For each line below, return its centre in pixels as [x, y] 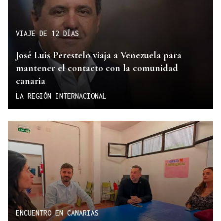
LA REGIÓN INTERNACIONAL [61, 96]
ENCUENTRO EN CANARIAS [57, 213]
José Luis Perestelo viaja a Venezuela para [99, 55]
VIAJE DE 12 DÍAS [47, 34]
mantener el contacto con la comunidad [97, 68]
